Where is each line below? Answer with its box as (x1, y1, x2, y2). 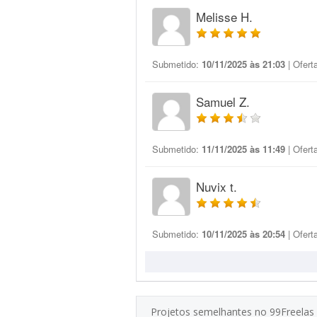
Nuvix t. (196, 178, 237, 195)
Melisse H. (196, 8, 253, 25)
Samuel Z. (196, 93, 250, 110)
